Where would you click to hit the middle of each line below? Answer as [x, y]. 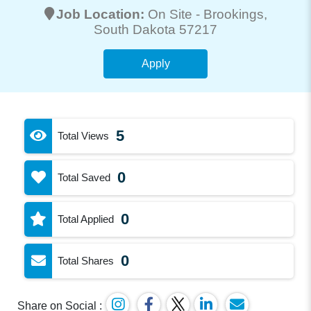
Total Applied [86, 219]
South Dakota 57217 [155, 29]
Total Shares [86, 260]
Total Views [84, 135]
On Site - [175, 14]
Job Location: [102, 14]
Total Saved [84, 177]
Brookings [233, 14]
